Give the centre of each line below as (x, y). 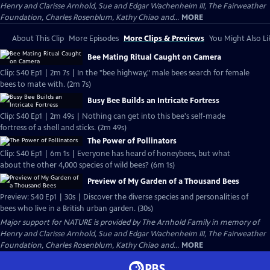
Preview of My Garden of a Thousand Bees (163, 181)
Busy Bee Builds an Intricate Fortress (153, 101)
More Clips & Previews (164, 39)
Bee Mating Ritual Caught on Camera (154, 57)
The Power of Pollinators (132, 141)
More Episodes (94, 39)
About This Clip (38, 39)
